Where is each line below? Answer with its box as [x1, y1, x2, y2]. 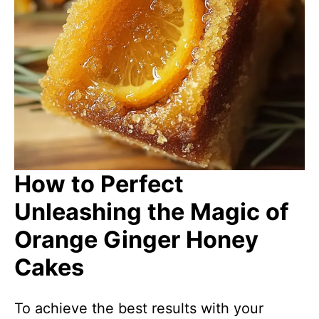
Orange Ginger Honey [14, 226, 258, 253]
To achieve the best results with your [14, 300, 263, 317]
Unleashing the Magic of [14, 198, 289, 226]
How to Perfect [14, 170, 184, 198]
